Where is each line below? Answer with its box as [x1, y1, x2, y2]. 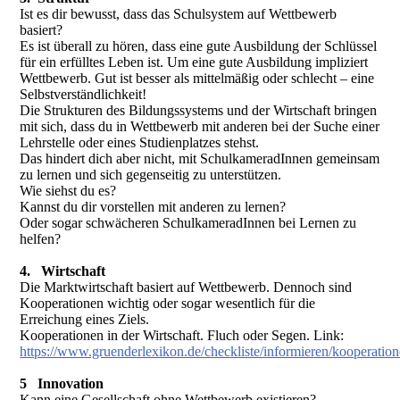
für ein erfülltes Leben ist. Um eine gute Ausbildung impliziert [20, 54, 369, 71]
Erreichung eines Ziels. [20, 312, 150, 328]
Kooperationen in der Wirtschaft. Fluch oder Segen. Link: [20, 328, 345, 344]
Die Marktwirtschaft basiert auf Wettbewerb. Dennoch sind [20, 279, 353, 296]
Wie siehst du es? [20, 183, 117, 199]
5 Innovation [20, 376, 104, 392]
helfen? [20, 231, 62, 247]
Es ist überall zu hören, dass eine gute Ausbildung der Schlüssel [20, 38, 378, 54]
